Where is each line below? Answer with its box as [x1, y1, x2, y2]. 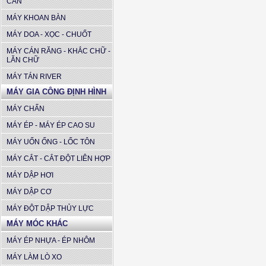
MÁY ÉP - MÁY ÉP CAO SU [7, 121, 95, 129]
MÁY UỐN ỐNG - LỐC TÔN [7, 138, 95, 146]
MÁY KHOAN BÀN [7, 14, 66, 22]
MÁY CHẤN [7, 104, 45, 113]
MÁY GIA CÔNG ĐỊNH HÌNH [7, 87, 106, 96]
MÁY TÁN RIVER [7, 72, 62, 81]
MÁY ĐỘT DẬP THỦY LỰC [7, 204, 94, 213]
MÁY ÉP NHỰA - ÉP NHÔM [7, 236, 95, 245]
